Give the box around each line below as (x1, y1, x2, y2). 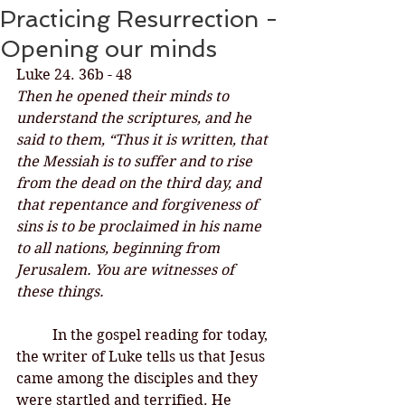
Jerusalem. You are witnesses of (16, 261, 238, 278)
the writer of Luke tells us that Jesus (16, 348, 268, 365)
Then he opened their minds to (16, 88, 232, 105)
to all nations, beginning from (16, 240, 223, 257)
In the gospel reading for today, (52, 326, 271, 344)
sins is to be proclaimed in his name (16, 218, 265, 235)
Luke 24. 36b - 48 (16, 66, 132, 83)
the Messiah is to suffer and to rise (16, 153, 256, 170)
